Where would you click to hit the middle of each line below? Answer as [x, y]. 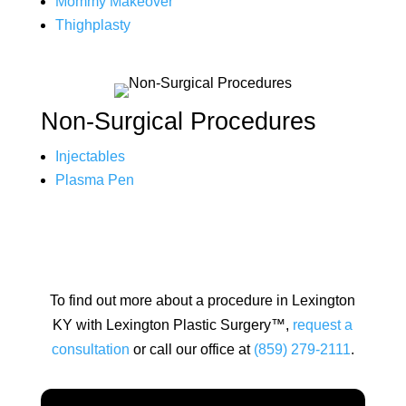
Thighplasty [92, 25]
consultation [90, 349]
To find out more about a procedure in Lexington [203, 300]
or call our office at [191, 349]
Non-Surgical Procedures [178, 121]
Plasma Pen [94, 180]
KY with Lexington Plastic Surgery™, [173, 325]
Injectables [90, 156]
